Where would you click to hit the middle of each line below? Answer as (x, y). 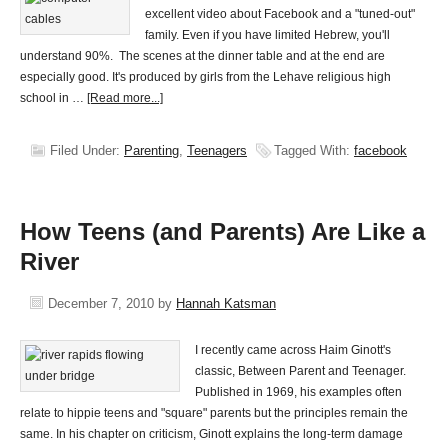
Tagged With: (314, 150)
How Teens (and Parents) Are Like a (222, 231)
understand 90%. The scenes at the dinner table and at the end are (202, 56)
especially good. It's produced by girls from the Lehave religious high (205, 77)
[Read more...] (125, 98)
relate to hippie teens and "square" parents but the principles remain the (214, 413)
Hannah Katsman (226, 303)
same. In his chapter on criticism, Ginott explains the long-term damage (211, 434)
